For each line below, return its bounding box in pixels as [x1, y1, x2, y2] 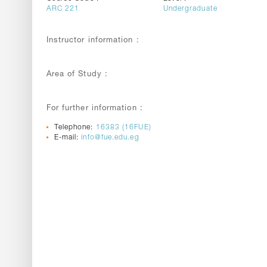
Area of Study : [46, 71, 108, 79]
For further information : [46, 105, 143, 113]
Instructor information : [46, 37, 139, 45]
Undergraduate [163, 5, 218, 13]
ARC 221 [46, 5, 80, 13]
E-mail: [54, 134, 82, 141]
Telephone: [54, 124, 96, 131]
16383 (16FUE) [95, 124, 151, 131]
